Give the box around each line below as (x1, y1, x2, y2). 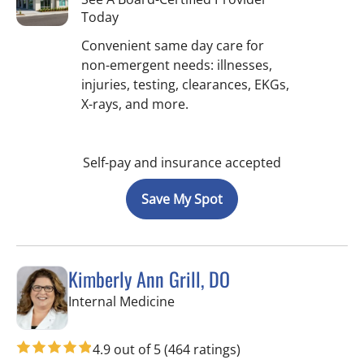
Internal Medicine (68, 292, 175, 310)
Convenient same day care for (81, 36, 264, 54)
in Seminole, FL (174, 291, 265, 310)
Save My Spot (141, 189, 223, 208)
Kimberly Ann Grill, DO (68, 263, 230, 293)
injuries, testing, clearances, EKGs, (81, 75, 289, 93)
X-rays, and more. (81, 94, 188, 113)
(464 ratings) (164, 340, 240, 359)
